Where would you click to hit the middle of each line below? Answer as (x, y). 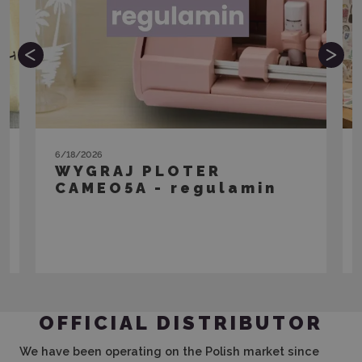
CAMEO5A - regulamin (166, 187)
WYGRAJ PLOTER (138, 170)
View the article (181, 231)
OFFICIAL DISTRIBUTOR (181, 323)
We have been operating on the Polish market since (169, 351)
